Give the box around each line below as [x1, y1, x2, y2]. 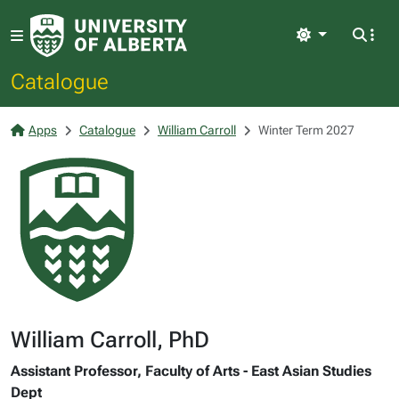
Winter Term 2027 [258, 123, 354, 137]
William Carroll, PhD [11, 327, 209, 353]
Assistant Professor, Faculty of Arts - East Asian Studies [11, 362, 371, 379]
